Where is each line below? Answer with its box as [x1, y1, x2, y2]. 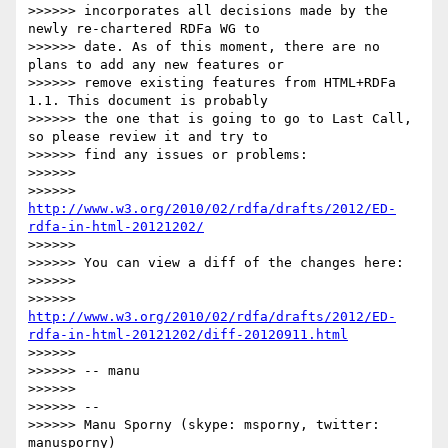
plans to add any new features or [28, 57, 284, 73]
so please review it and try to [28, 129, 268, 145]
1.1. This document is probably [28, 93, 268, 109]
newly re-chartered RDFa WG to [28, 21, 260, 37]
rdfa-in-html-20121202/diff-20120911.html [28, 327, 348, 343]
